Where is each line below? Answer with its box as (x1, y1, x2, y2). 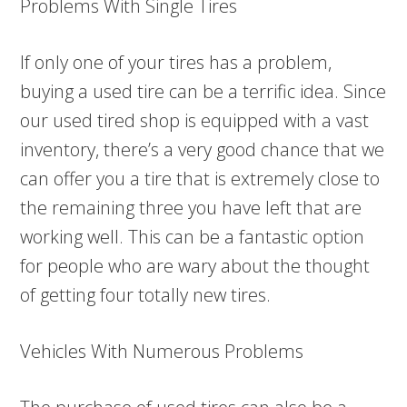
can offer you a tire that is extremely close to (20, 166, 381, 191)
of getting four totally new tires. (20, 283, 272, 307)
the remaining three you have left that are (20, 195, 362, 220)
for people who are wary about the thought (20, 253, 371, 278)
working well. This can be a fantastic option (20, 224, 365, 249)
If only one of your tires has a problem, (20, 50, 333, 74)
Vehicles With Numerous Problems (20, 339, 304, 363)
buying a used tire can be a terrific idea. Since (20, 79, 387, 104)
